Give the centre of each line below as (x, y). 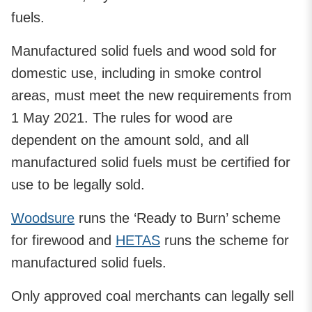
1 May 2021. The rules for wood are (122, 117)
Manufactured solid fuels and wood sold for (144, 50)
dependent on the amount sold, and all (130, 140)
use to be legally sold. (78, 184)
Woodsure (43, 218)
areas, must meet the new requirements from (151, 95)
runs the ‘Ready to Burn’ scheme (178, 218)
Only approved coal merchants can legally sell (153, 296)
